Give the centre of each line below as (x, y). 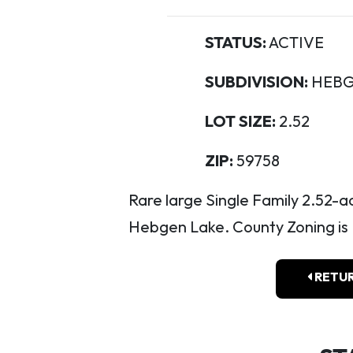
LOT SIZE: (240, 121)
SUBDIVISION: (256, 82)
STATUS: (235, 42)
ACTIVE (295, 42)
